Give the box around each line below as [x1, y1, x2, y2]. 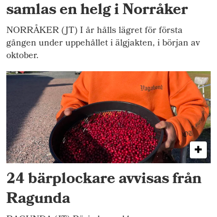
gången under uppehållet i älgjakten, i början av [6, 36, 201, 51]
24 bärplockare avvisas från [6, 167, 202, 193]
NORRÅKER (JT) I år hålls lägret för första [6, 23, 183, 39]
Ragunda [6, 187, 71, 213]
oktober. [6, 48, 39, 64]
